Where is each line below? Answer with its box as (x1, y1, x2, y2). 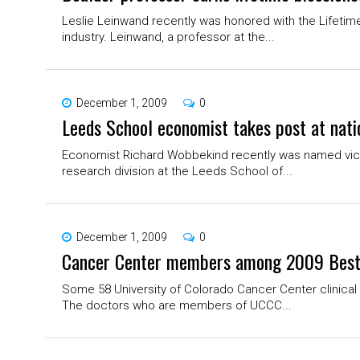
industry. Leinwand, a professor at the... (62, 30, 275, 45)
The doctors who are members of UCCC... (62, 298, 292, 313)
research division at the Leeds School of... (62, 164, 292, 179)
